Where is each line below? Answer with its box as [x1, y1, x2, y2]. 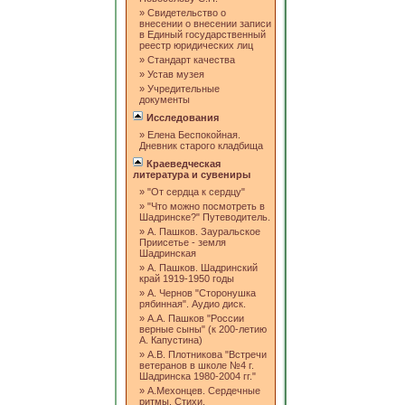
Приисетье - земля [139, 237, 226, 249]
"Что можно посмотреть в [145, 201, 265, 212]
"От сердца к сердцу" [145, 186, 245, 198]
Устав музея [145, 69, 204, 80]
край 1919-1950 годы [139, 273, 234, 285]
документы [139, 94, 190, 106]
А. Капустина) [139, 334, 202, 346]
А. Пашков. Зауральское [145, 226, 260, 238]
